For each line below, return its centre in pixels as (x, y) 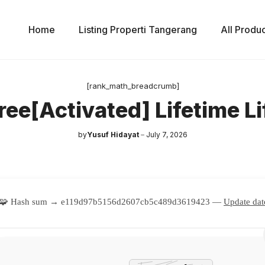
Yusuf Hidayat (113, 135)
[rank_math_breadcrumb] (132, 86)
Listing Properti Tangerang (138, 30)
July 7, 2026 (167, 135)
